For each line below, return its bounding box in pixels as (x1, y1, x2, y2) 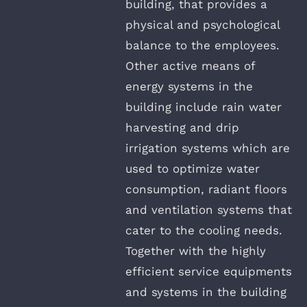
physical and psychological (125, 18, 280, 32)
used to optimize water (125, 162, 260, 176)
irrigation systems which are (125, 141, 290, 156)
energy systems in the (125, 79, 253, 94)
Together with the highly (125, 244, 266, 258)
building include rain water (125, 100, 282, 114)
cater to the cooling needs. (125, 223, 282, 238)
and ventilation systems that (125, 203, 292, 217)
